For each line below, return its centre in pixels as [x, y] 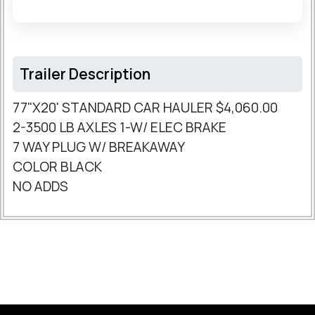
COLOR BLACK [57, 167]
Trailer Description [85, 74]
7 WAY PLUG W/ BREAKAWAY [100, 147]
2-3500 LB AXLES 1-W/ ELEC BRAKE [121, 128]
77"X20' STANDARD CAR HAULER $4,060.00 [145, 108]
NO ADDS [40, 187]
